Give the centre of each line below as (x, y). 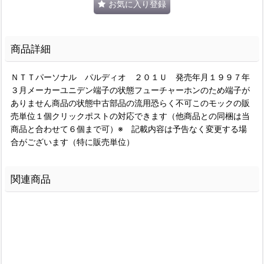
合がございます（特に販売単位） (72, 141)
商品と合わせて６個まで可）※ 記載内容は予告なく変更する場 (129, 128)
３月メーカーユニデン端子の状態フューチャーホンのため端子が (130, 90)
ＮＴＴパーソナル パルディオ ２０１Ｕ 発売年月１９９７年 (130, 77)
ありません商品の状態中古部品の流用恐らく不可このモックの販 (130, 103)
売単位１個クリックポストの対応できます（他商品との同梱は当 (130, 115)
